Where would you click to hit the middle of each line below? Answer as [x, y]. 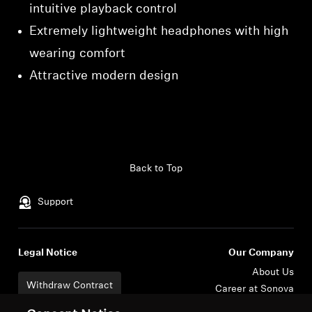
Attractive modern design [104, 76]
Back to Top [156, 169]
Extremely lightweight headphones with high [159, 32]
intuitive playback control [103, 9]
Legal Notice [48, 253]
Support [56, 202]
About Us [273, 273]
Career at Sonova [254, 289]
